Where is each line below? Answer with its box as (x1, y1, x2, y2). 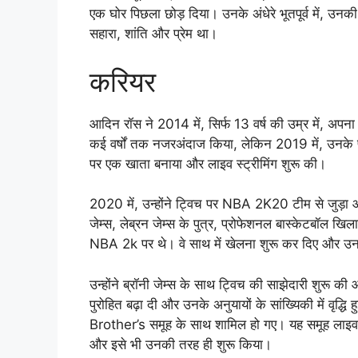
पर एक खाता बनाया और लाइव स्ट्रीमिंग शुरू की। (89, 155, 326, 172)
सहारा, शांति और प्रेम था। (89, 26, 217, 42)
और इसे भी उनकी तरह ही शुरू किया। (89, 336, 272, 352)
